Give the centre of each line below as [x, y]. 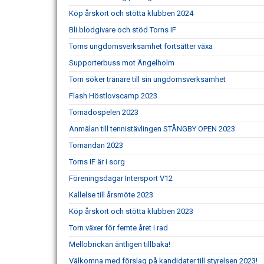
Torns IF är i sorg [97, 162]
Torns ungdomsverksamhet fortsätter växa [141, 46]
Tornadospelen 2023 [104, 112]
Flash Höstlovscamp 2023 [113, 96]
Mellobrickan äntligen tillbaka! [120, 244]
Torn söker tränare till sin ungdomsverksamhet [147, 79]
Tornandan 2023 [96, 145]
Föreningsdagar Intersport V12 [121, 178]
